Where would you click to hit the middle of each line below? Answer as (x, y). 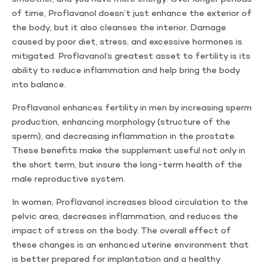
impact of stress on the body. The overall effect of (121, 231)
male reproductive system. (69, 179)
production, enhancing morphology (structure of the (121, 122)
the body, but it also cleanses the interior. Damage (119, 28)
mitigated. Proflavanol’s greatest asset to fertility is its (131, 56)
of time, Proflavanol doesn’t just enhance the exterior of (132, 14)
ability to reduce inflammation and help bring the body (126, 71)
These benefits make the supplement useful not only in (129, 151)
